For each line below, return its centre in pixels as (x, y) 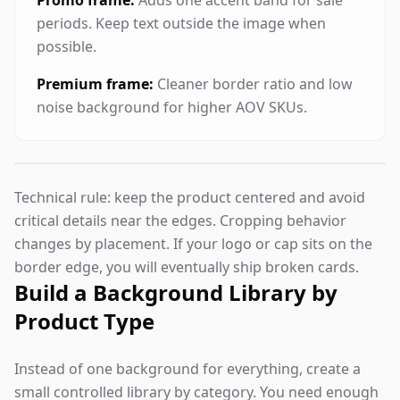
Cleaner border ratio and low (253, 84)
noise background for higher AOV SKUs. (172, 107)
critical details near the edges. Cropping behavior (180, 221)
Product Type (84, 321)
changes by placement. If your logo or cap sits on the (193, 244)
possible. (67, 46)
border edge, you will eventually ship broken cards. (187, 267)
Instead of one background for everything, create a (187, 369)
